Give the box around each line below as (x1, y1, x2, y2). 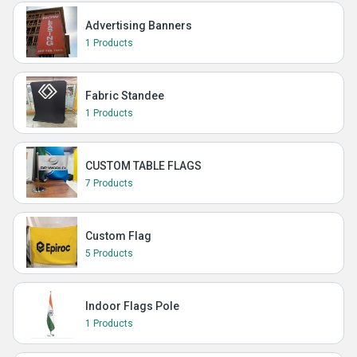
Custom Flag (85, 229, 151, 242)
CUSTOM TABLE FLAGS (85, 159, 202, 172)
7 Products (85, 178, 133, 189)
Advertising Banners (85, 19, 192, 32)
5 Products (85, 248, 133, 259)
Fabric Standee (85, 89, 164, 102)
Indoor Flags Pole (85, 300, 179, 312)
